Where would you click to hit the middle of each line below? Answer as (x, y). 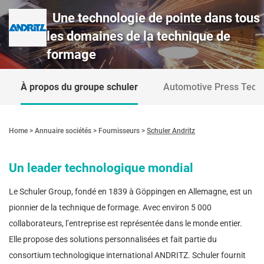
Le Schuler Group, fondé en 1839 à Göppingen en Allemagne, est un (131, 192)
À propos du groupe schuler (79, 87)
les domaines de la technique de (138, 36)
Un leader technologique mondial (101, 168)
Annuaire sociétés (63, 131)
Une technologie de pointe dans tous (156, 18)
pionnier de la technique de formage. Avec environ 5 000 (110, 207)
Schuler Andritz (171, 131)
